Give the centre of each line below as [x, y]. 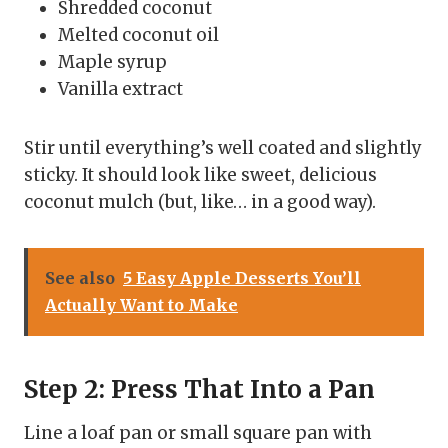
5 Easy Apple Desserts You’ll [242, 278]
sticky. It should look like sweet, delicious [200, 175]
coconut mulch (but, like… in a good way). [200, 202]
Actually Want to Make [141, 305]
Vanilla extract [120, 89]
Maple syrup [112, 62]
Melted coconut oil [138, 35]
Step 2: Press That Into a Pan [199, 390]
